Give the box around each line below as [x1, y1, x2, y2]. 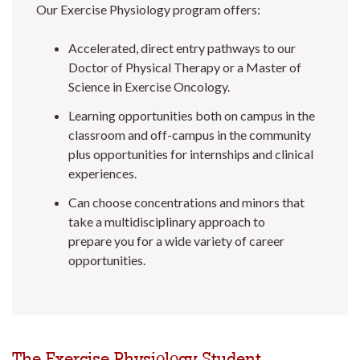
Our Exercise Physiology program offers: [36, 2, 260, 18]
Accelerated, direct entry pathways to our [68, 40, 296, 56]
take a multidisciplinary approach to [68, 214, 265, 230]
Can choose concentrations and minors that [68, 194, 305, 211]
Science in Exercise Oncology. [68, 79, 230, 95]
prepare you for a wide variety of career [68, 233, 284, 249]
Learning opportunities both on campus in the [68, 108, 315, 124]
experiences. [68, 166, 137, 182]
